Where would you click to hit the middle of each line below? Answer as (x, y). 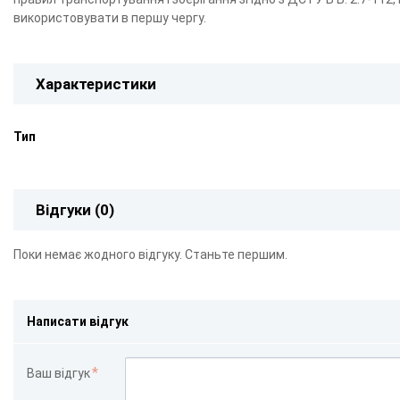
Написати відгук (78, 321)
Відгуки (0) (75, 210)
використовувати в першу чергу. (110, 18)
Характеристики (96, 84)
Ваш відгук (58, 373)
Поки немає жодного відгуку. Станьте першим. (150, 254)
